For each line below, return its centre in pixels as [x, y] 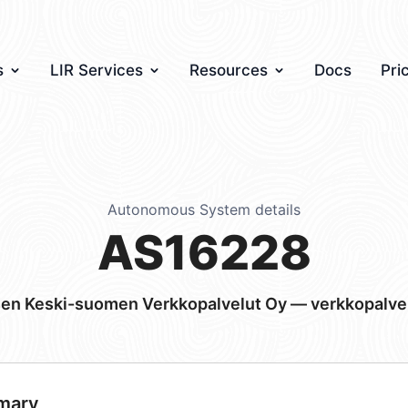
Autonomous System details [204, 209]
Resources [229, 70]
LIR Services [97, 70]
